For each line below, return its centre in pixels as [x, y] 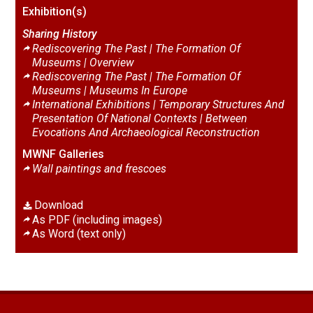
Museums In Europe [138, 90]
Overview [111, 63]
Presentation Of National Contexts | [118, 118]
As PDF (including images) [97, 220]
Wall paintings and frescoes [99, 169]
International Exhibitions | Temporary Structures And [158, 104]
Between [226, 118]
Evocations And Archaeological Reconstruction [146, 132]
